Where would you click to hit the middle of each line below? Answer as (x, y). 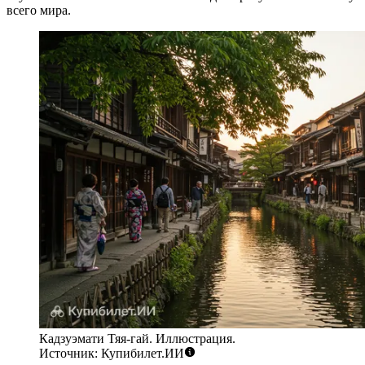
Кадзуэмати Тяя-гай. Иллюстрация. (137, 339)
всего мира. (39, 10)
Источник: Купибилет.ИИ (112, 354)
